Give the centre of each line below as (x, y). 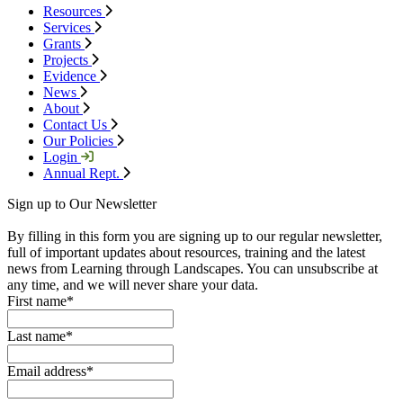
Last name (36, 336)
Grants (64, 44)
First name (37, 301)
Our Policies (80, 141)
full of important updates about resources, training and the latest (186, 253)
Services (69, 28)
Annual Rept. (83, 174)
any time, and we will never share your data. (133, 285)
